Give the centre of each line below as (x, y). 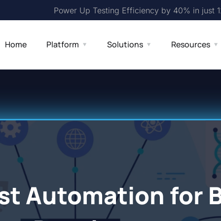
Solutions (125, 44)
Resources (191, 44)
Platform (63, 44)
